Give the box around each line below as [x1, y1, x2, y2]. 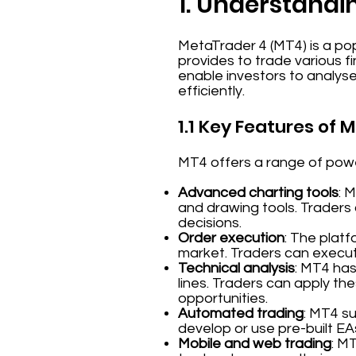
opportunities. [178, 291, 268, 306]
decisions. [178, 215, 242, 230]
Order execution [178, 230, 284, 246]
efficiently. [178, 83, 248, 99]
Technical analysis [178, 261, 295, 276]
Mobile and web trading [178, 336, 331, 351]
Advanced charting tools [178, 185, 339, 200]
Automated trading [178, 306, 304, 321]
